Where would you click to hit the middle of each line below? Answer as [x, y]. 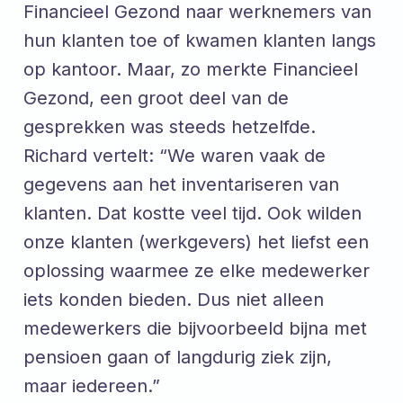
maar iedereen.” [92, 385]
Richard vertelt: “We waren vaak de [175, 155]
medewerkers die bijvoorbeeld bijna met [195, 328]
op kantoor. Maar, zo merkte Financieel [191, 69]
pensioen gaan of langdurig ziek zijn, [178, 357]
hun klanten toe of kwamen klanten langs [200, 40]
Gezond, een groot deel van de [156, 98]
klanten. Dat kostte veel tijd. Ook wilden [193, 213]
